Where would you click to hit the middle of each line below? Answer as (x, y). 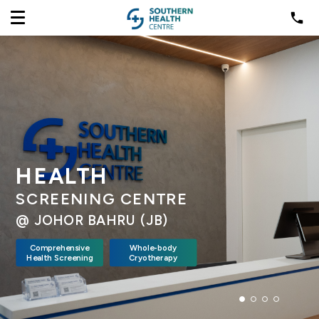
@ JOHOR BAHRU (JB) (92, 220)
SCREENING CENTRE (102, 199)
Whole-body (153, 248)
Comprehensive (59, 248)
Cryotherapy (153, 257)
